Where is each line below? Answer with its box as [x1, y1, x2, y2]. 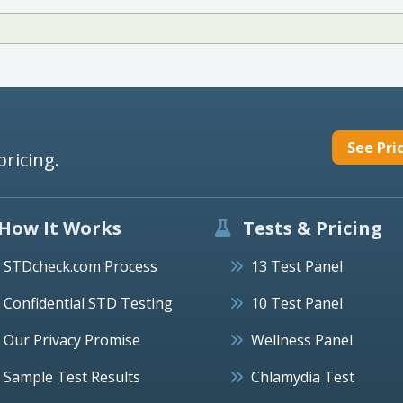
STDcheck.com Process [4, 255, 157, 276]
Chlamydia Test [251, 366, 354, 387]
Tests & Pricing [238, 215, 382, 240]
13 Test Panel [251, 255, 343, 276]
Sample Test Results [4, 366, 140, 387]
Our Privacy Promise [4, 329, 140, 350]
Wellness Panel [251, 329, 353, 350]
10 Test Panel [251, 292, 343, 313]
